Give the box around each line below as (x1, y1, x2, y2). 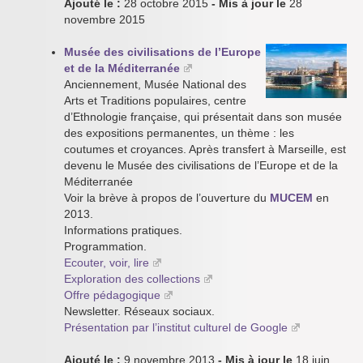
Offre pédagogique (64, 288, 160, 301)
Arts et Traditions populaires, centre (64, 94, 246, 107)
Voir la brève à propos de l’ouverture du (64, 191, 270, 204)
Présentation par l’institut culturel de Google (64, 321, 288, 334)
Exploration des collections (64, 272, 200, 285)
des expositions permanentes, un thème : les (64, 126, 294, 139)
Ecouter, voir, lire (64, 256, 149, 269)
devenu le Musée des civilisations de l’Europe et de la (64, 159, 338, 172)
